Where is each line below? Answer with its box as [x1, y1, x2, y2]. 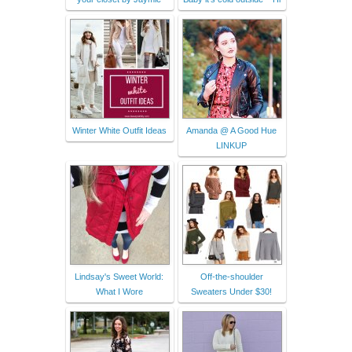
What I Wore [95, 286, 143, 296]
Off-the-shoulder [200, 271, 263, 281]
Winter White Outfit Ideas [71, 125, 167, 135]
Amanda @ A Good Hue [186, 125, 277, 135]
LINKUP [216, 140, 247, 150]
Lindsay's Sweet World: [75, 271, 163, 281]
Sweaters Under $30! [191, 286, 272, 296]
